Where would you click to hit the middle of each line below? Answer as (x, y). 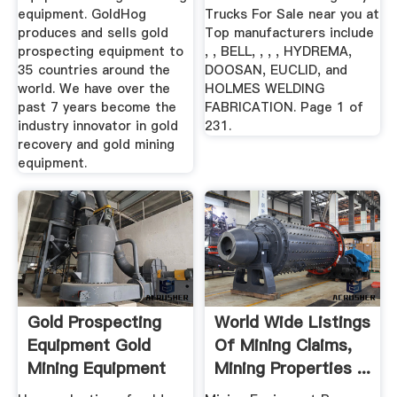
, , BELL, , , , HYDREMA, (279, 52)
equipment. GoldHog (82, 15)
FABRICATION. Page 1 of (284, 108)
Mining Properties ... (293, 369)
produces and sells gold (93, 33)
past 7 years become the (97, 108)
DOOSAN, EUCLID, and (276, 70)
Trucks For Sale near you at (292, 15)
